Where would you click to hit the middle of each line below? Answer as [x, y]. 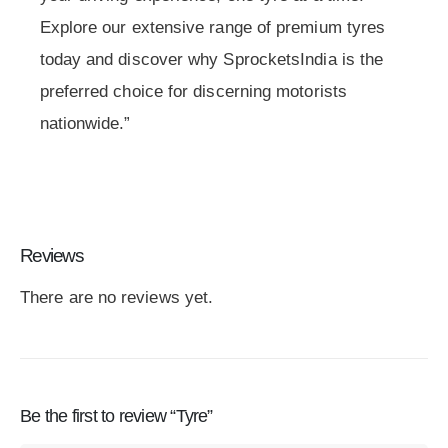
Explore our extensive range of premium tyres [212, 28]
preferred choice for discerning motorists [193, 92]
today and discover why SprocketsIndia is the [211, 60]
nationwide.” [85, 124]
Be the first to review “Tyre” [116, 416]
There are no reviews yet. [117, 298]
